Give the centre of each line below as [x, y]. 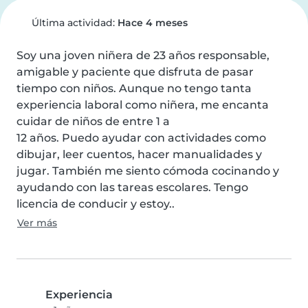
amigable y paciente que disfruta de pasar [135, 72]
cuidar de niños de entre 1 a [93, 121]
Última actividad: [73, 23]
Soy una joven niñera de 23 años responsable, [143, 55]
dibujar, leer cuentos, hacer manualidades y [139, 154]
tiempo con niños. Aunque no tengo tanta [134, 88]
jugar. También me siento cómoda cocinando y [148, 171]
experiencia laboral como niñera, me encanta [143, 105]
